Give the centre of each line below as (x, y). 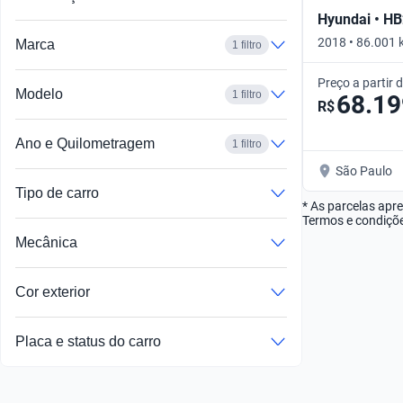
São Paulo (364, 170)
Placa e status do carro (88, 342)
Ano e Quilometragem (85, 144)
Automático (350, 60)
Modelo (39, 94)
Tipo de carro (57, 193)
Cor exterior (53, 292)
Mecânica (46, 243)
